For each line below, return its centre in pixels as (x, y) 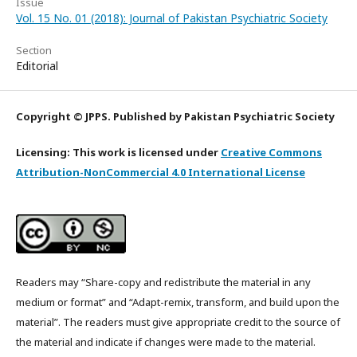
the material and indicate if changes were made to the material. (166, 342)
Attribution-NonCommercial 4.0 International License (161, 173)
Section (34, 51)
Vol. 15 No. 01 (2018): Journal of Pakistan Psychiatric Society (172, 18)
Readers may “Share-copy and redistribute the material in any (163, 282)
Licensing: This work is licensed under (118, 153)
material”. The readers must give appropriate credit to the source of (178, 322)
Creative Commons (271, 153)
